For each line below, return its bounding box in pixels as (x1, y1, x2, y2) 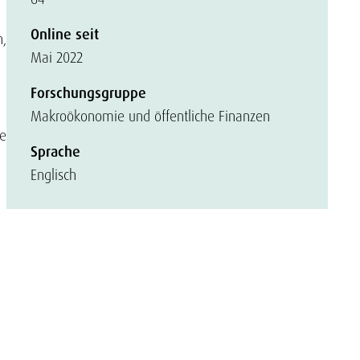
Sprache (31, 142, 80, 162)
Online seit (31, 25, 99, 44)
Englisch (31, 166, 76, 184)
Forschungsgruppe (31, 84, 146, 103)
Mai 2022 (31, 48, 83, 67)
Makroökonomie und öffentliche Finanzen (31, 107, 270, 125)
